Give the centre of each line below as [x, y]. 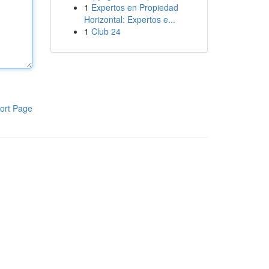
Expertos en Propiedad [134, 7]
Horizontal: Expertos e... [129, 19]
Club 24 [106, 31]
